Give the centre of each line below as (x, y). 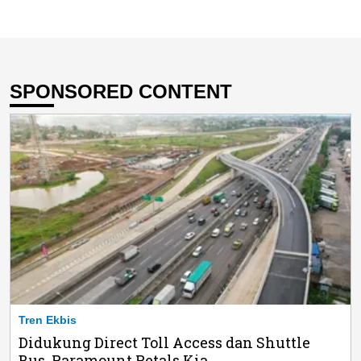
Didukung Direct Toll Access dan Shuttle (164, 343)
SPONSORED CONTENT (121, 91)
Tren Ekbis (48, 320)
